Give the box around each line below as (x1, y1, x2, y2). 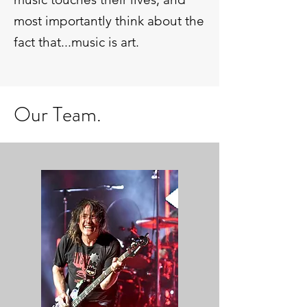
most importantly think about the (14, 12, 204, 29)
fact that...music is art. (14, 34, 139, 50)
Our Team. (14, 99, 101, 129)
